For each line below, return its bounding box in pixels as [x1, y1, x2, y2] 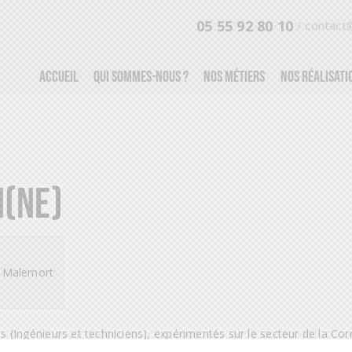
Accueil [38, 68, 79, 85]
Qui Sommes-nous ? [93, 68, 189, 85]
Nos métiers [203, 68, 266, 85]
